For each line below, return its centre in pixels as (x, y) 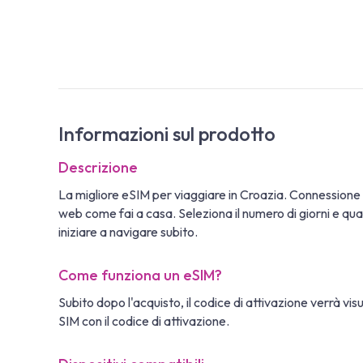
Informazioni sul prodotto (167, 133)
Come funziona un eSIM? (140, 275)
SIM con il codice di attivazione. (144, 320)
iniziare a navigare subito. (128, 231)
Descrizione (98, 167)
